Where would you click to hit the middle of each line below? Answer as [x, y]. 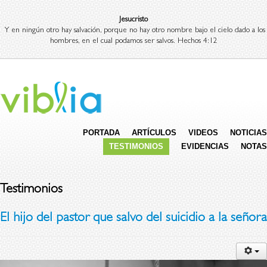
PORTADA [101, 133]
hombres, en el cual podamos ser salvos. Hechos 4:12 [133, 41]
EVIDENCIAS [205, 146]
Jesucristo [133, 20]
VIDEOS [203, 133]
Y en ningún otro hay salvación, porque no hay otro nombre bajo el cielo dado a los [133, 31]
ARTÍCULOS [154, 133]
